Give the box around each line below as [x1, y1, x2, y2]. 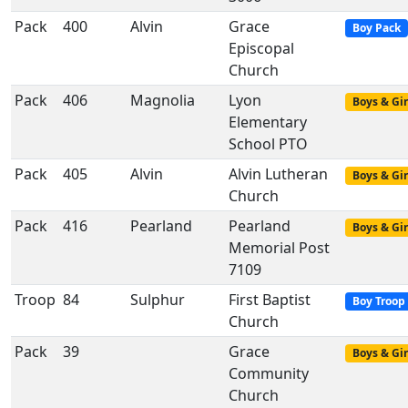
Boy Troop [352, 293, 405, 309]
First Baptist [229, 290, 311, 310]
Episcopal [229, 38, 294, 58]
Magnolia [130, 90, 195, 110]
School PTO [229, 134, 308, 154]
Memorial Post [229, 238, 330, 258]
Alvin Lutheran [229, 164, 328, 184]
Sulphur [130, 290, 185, 310]
